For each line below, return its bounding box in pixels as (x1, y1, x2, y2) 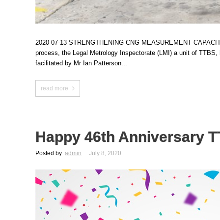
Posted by (35, 149, 63, 157)
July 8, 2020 (89, 149, 121, 157)
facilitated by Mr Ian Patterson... (35, 59, 127, 67)
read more (41, 84, 68, 92)
